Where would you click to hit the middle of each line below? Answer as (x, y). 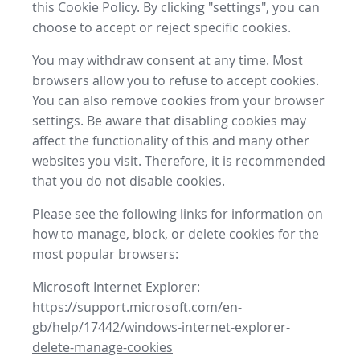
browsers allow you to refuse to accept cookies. (176, 81)
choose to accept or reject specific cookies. (162, 28)
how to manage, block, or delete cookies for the (176, 234)
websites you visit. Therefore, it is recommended (179, 161)
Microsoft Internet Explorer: (116, 287)
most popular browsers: (105, 254)
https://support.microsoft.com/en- (137, 307)
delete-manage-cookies (102, 348)
